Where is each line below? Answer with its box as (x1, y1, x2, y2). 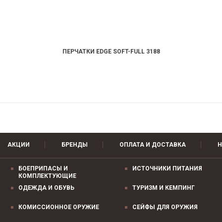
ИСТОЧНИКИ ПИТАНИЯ (132, 165, 202, 172)
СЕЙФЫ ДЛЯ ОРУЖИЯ (132, 204, 198, 211)
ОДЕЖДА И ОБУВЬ (18, 184, 74, 191)
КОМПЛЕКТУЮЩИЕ (18, 172, 76, 179)
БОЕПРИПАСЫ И (18, 165, 68, 172)
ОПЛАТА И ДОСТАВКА (119, 141, 186, 148)
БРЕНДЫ (61, 141, 88, 148)
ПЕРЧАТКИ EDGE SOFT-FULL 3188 (62, 48, 160, 55)
